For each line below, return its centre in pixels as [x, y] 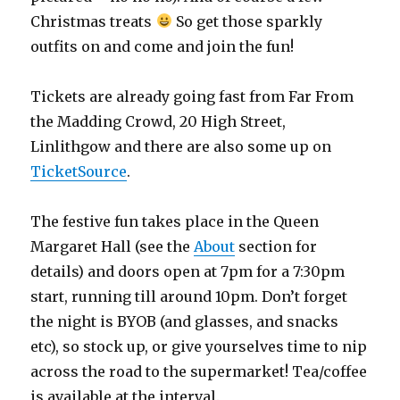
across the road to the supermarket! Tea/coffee [199, 371]
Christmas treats [93, 21]
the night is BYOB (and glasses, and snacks [185, 321]
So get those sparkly [247, 21]
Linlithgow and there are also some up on [181, 146]
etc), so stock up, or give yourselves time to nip [199, 346]
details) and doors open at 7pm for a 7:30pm [188, 271]
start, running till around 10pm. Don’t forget [189, 296]
